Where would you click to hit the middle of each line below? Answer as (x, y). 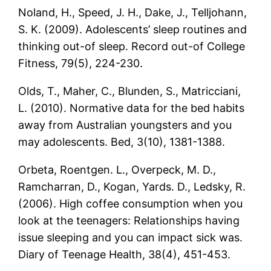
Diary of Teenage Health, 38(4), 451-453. (125, 254)
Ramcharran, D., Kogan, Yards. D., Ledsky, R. (132, 186)
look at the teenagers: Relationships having (129, 220)
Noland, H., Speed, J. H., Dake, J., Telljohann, (133, 12)
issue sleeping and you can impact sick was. (131, 237)
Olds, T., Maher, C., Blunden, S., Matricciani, (130, 91)
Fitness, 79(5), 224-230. (81, 63)
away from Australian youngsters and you (125, 125)
